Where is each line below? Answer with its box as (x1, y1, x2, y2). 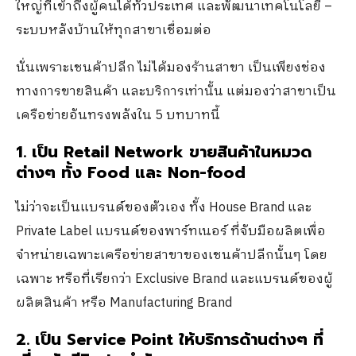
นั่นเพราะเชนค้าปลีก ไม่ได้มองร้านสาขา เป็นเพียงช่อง (16, 57, 326, 79)
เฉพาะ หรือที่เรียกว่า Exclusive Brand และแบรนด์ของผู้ (16, 269, 333, 290)
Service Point (67, 327, 179, 351)
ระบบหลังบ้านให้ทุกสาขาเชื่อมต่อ (16, 20, 211, 41)
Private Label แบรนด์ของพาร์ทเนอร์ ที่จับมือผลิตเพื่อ (16, 221, 326, 242)
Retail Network (64, 140, 189, 164)
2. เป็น (16, 327, 67, 351)
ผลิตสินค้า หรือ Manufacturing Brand (16, 292, 232, 314)
